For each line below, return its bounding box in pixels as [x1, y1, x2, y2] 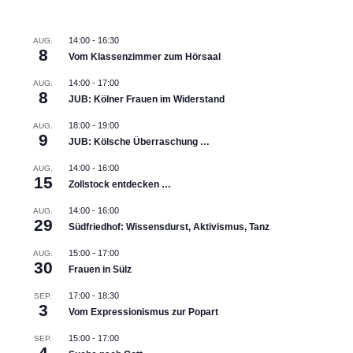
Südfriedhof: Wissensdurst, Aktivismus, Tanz [68, 221, 269, 233]
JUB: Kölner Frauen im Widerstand [68, 94, 225, 106]
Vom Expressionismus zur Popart [68, 307, 218, 318]
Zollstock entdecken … [68, 179, 171, 191]
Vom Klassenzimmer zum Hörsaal [68, 51, 221, 63]
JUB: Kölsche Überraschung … [68, 136, 210, 148]
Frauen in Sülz [68, 264, 132, 276]
